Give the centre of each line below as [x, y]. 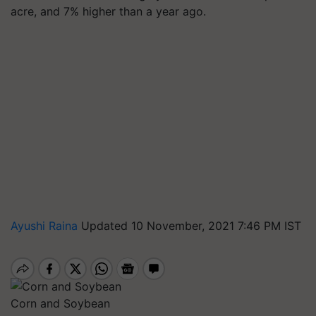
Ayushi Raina [46, 226]
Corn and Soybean [60, 303]
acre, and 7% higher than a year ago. [108, 11]
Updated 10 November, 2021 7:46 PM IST [191, 226]
